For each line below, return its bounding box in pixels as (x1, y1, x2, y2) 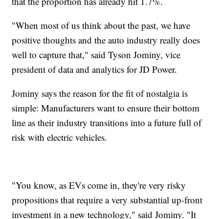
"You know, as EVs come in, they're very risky (12, 178, 186, 191)
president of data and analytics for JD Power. (12, 63, 177, 75)
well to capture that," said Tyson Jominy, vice (12, 48, 181, 61)
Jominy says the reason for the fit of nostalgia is (12, 87, 188, 99)
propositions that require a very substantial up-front (12, 193, 203, 206)
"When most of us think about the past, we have (12, 19, 191, 31)
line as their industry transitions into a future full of (12, 116, 202, 129)
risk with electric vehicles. (12, 131, 108, 143)
